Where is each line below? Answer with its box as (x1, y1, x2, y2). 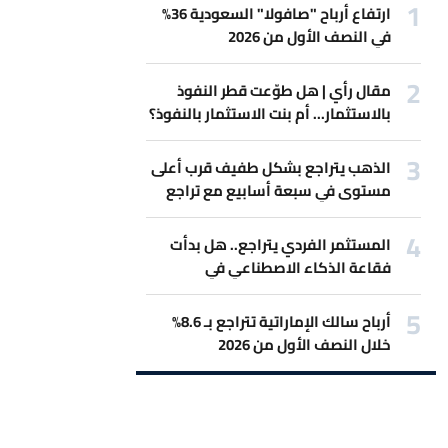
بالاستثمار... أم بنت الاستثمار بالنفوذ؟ (148, 99, 391, 128)
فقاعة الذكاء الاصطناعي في (204, 253, 391, 282)
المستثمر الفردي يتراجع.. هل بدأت (169, 230, 391, 259)
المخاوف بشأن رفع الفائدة (217, 199, 391, 228)
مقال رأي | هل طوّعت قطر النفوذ (176, 76, 391, 105)
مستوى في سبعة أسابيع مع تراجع (165, 176, 391, 205)
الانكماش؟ (319, 276, 391, 305)
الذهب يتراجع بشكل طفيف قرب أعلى (150, 153, 391, 182)
